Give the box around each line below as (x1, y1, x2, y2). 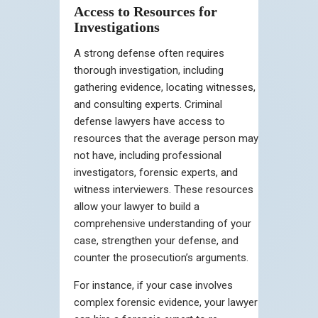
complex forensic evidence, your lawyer (74, 295, 258, 309)
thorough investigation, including (74, 63, 224, 77)
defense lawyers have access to (74, 114, 225, 128)
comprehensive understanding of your (74, 216, 251, 230)
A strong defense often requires (74, 46, 224, 60)
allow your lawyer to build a (74, 199, 199, 213)
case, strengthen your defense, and (74, 234, 238, 247)
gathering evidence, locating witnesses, (74, 80, 256, 94)
